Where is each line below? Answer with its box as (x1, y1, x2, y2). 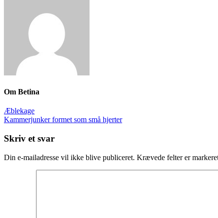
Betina (18, 88, 39, 96)
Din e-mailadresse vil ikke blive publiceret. (4, 153, 135, 162)
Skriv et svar (4, 133, 54, 144)
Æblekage (4, 107, 35, 115)
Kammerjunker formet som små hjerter (4, 115, 122, 124)
